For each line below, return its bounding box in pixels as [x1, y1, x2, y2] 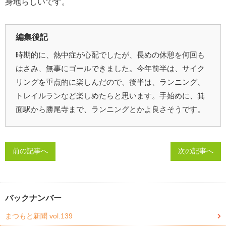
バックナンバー [5, 194, 62, 203]
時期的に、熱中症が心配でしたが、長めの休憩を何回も [16, 50, 205, 60]
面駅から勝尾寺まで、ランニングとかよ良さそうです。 [16, 105, 205, 114]
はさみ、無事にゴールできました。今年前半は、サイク [16, 64, 205, 73]
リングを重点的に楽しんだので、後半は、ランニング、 [16, 78, 205, 87]
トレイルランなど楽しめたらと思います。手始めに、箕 [16, 91, 205, 100]
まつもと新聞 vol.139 [5, 212, 73, 220]
